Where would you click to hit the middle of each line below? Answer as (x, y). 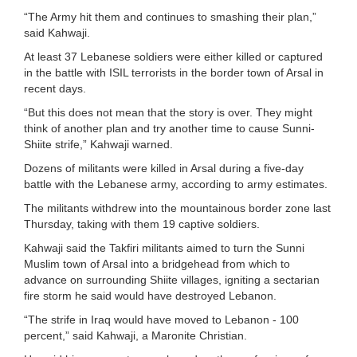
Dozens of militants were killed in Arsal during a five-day (164, 168)
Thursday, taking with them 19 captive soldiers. (142, 224)
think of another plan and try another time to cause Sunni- (169, 128)
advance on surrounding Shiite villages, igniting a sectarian (172, 279)
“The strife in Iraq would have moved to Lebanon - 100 (161, 319)
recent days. (55, 88)
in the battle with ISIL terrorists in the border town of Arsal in (174, 72)
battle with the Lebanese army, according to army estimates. (176, 184)
